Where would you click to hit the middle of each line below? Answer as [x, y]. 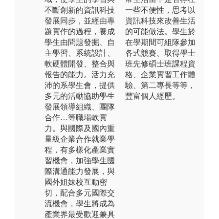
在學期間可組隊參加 [160, 42]
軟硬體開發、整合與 [80, 64]
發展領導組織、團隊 [80, 107]
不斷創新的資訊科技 [80, 10]
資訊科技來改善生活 [160, 21]
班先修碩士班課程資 [160, 64]
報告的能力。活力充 [80, 74]
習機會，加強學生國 [80, 160]
